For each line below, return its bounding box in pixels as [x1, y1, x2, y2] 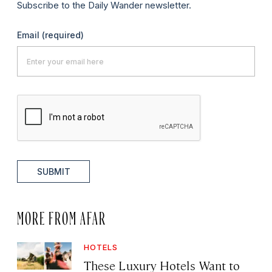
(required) [42, 30, 84, 41]
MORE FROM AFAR [17, 211, 106, 221]
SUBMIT [36, 166, 70, 177]
